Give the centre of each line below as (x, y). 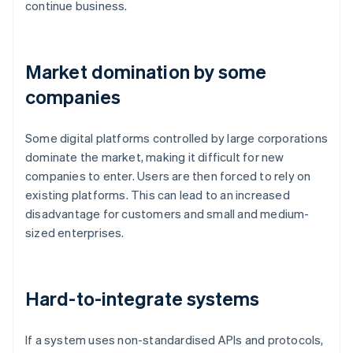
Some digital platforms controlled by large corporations (177, 138)
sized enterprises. (75, 233)
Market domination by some (146, 72)
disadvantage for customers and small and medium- (167, 214)
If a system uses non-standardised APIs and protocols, (175, 340)
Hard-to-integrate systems (143, 299)
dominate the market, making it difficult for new (155, 157)
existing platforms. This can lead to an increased (158, 195)
